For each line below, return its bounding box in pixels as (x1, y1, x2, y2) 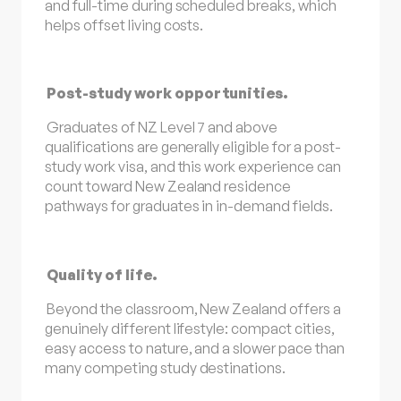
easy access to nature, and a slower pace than (45, 338, 345, 357)
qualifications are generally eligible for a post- (45, 138, 341, 157)
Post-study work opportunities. (47, 83, 289, 102)
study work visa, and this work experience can (45, 158, 341, 176)
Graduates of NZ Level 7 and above (47, 118, 278, 137)
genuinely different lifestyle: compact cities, (45, 319, 335, 337)
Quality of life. (47, 265, 158, 284)
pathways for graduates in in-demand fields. (45, 197, 333, 216)
